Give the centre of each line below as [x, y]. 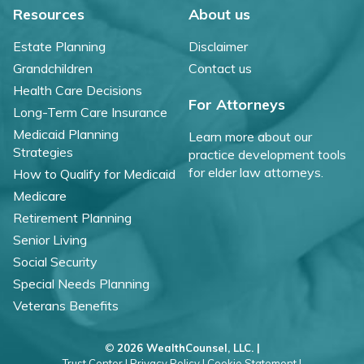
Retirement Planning [72, 217]
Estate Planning [59, 46]
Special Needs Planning [81, 283]
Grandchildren [53, 68]
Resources [49, 14]
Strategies [43, 152]
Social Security [55, 261]
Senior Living [50, 239]
